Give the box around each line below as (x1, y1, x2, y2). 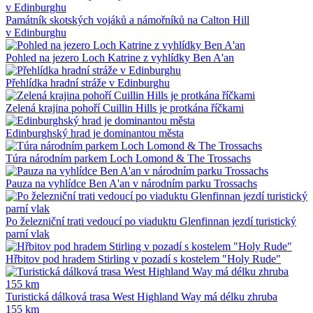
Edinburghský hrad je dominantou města (6, 126, 184, 139)
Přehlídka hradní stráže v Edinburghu (6, 76, 170, 89)
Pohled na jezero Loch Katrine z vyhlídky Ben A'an (6, 51, 234, 64)
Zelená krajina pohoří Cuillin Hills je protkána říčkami (6, 101, 244, 114)
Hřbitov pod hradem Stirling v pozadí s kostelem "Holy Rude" (6, 252, 281, 265)
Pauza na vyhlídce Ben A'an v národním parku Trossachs (6, 177, 257, 189)
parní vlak (6, 227, 50, 240)
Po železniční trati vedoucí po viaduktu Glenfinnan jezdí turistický (6, 214, 296, 227)
